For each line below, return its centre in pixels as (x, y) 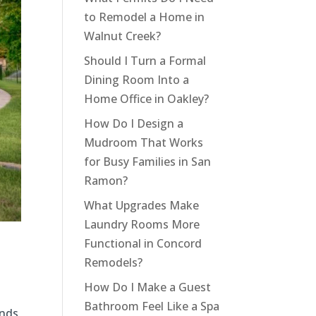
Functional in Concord (143, 244)
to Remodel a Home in (145, 17)
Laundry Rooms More (142, 225)
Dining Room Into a (137, 80)
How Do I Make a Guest (148, 287)
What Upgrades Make (142, 206)
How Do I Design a (134, 124)
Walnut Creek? (123, 36)
